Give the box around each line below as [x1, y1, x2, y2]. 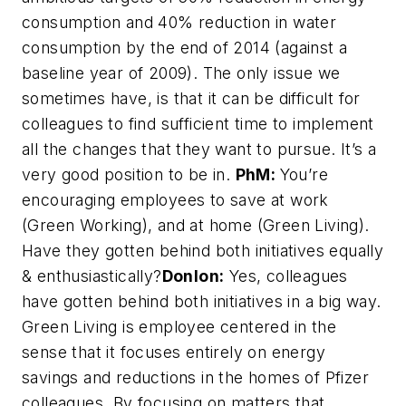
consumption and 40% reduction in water [22, 13, 337, 32]
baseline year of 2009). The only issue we [22, 63, 341, 82]
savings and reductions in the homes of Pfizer [22, 368, 369, 387]
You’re [279, 165, 329, 184]
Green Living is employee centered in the [22, 317, 336, 336]
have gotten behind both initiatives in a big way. [22, 292, 382, 311]
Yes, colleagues [224, 266, 348, 285]
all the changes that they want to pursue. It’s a [22, 140, 377, 159]
